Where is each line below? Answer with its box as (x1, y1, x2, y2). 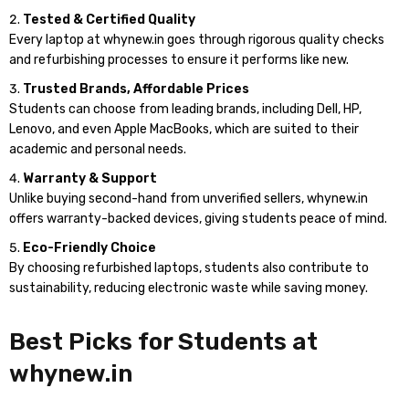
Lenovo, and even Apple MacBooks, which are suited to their (9, 121, 359, 137)
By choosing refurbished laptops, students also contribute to (9, 260, 369, 276)
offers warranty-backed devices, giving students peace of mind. (9, 211, 387, 226)
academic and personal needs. (9, 142, 186, 157)
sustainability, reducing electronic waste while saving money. (9, 280, 368, 296)
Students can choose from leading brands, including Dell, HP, (9, 101, 362, 117)
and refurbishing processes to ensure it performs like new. (9, 52, 349, 68)
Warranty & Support (23, 171, 157, 186)
